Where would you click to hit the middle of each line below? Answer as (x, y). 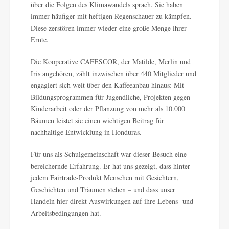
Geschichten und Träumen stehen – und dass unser (103, 189)
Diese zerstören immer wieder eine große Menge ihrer (109, 28)
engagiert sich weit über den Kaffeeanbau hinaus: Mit (107, 85)
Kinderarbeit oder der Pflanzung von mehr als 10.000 (108, 109)
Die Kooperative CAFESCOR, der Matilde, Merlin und (111, 62)
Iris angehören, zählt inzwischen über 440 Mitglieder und (113, 73)
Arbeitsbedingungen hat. (66, 213)
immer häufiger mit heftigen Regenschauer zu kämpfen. (111, 16)
